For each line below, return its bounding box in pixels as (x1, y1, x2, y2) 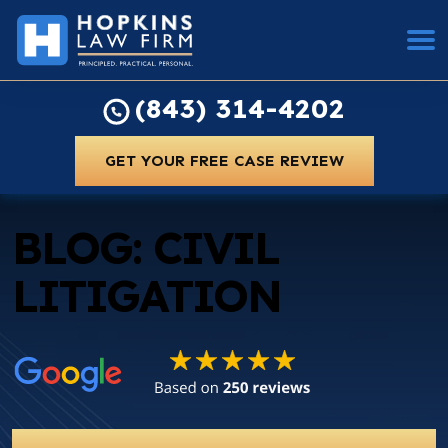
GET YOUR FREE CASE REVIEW (104, 151, 344, 170)
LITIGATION (12, 268, 281, 323)
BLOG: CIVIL (12, 220, 279, 275)
